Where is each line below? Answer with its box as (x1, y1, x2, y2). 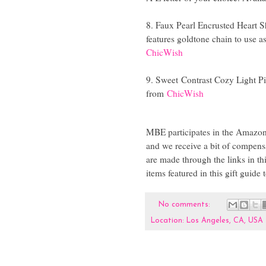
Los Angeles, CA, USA (186, 217, 263, 225)
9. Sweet (146, 73, 181, 85)
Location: (151, 217, 186, 225)
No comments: (158, 201, 213, 208)
